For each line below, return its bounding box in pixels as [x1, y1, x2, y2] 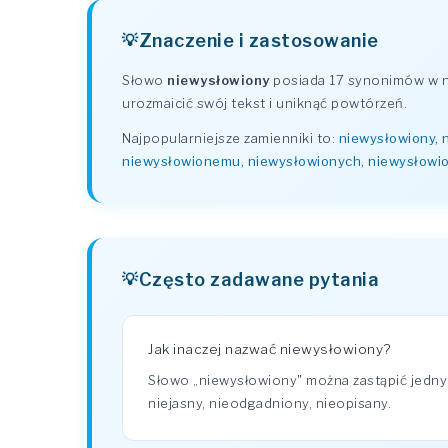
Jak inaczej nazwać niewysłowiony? [148, 341, 391, 357]
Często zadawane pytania [138, 268, 379, 290]
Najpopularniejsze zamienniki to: [122, 130, 339, 146]
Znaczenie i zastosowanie [138, 29, 379, 51]
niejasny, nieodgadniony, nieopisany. [148, 395, 391, 411]
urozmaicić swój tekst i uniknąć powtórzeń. [122, 95, 407, 111]
